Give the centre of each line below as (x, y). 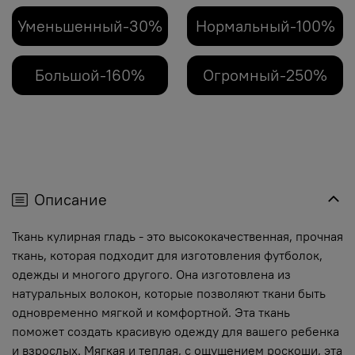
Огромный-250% (265, 75)
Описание (71, 200)
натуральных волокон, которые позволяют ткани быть (169, 294)
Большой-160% (90, 75)
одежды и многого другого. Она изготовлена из (151, 275)
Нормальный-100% (265, 26)
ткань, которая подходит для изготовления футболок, (167, 256)
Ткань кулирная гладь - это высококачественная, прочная (177, 237)
